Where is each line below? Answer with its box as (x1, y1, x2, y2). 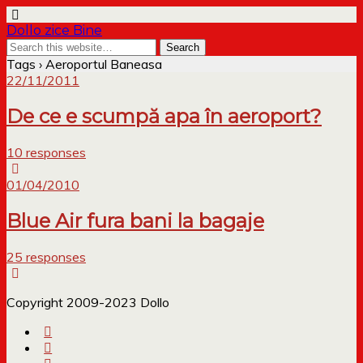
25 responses (6, 248, 86, 265)
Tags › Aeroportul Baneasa (6, 56, 162, 72)
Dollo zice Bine (6, 23, 102, 38)
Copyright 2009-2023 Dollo (6, 293, 169, 310)
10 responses (6, 143, 86, 160)
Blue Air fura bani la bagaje (6, 208, 264, 233)
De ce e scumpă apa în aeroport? (6, 104, 322, 128)
